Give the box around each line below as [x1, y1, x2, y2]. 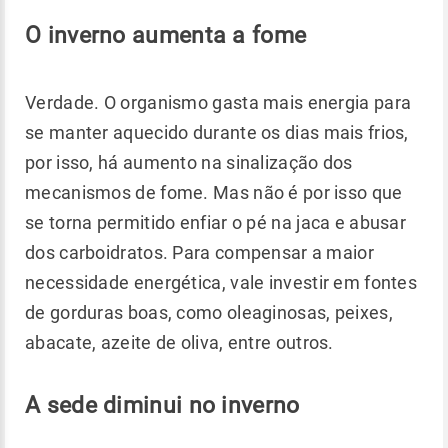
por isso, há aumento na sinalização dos [25, 151, 353, 173]
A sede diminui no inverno [25, 391, 300, 418]
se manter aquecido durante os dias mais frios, [25, 121, 409, 143]
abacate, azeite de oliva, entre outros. [25, 331, 334, 353]
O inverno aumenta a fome [25, 21, 307, 48]
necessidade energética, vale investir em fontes [25, 271, 418, 293]
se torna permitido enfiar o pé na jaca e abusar [25, 211, 407, 233]
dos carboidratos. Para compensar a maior [25, 241, 374, 263]
